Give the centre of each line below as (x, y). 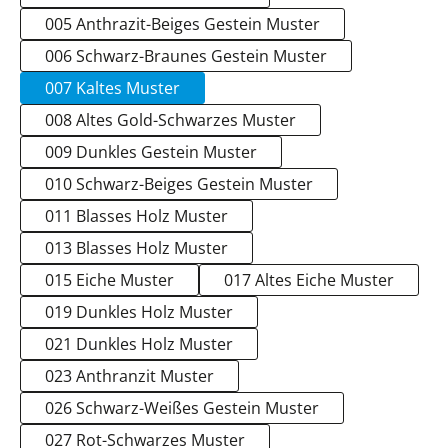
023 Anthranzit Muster (129, 376)
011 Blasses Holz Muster (136, 216)
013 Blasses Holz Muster (136, 248)
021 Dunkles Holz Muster (139, 344)
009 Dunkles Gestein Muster (151, 152)
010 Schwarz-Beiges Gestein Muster (179, 184)
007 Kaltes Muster (112, 88)
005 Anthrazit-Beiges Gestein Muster (182, 24)
